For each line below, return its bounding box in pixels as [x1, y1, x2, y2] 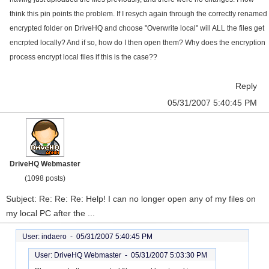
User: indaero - [22, 232, 76, 241]
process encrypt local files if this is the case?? [10, 53, 157, 61]
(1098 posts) [25, 174, 65, 183]
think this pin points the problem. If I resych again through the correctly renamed [10, 10, 267, 18]
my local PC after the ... [6, 208, 95, 218]
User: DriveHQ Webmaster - [35, 251, 131, 259]
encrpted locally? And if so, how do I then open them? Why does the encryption [10, 38, 265, 47]
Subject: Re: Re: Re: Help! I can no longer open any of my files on [6, 194, 256, 204]
